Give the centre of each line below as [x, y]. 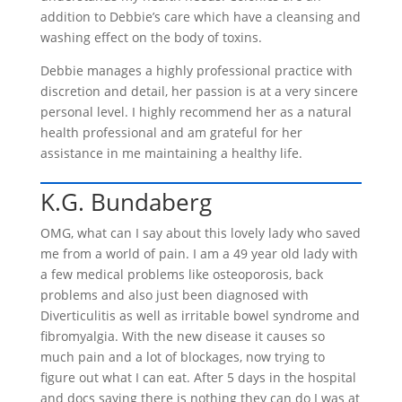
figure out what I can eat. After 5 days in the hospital [198, 377]
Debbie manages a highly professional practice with [196, 70]
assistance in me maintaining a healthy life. [171, 153]
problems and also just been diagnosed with [174, 295]
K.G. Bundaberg [126, 202]
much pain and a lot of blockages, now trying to [182, 357]
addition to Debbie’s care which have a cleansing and [200, 17]
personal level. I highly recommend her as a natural [196, 112]
